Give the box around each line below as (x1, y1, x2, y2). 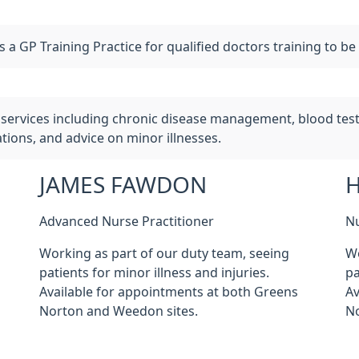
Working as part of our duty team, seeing (38, 247, 289, 260)
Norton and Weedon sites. (38, 305, 198, 317)
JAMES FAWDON (38, 174, 207, 196)
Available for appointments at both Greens (38, 285, 298, 298)
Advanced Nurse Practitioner (38, 215, 214, 228)
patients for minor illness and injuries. (38, 266, 269, 279)
